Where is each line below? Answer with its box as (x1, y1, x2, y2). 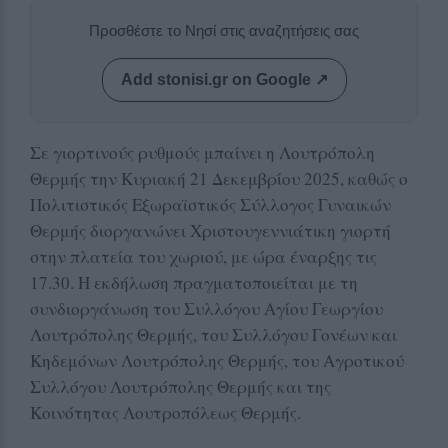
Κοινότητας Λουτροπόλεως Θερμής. (30, 400, 301, 424)
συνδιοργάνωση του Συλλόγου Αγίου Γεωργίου (30, 296, 383, 320)
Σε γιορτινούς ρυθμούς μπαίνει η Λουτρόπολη (30, 140, 375, 164)
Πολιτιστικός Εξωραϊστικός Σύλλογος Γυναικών (30, 192, 391, 216)
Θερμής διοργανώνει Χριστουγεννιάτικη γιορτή (30, 218, 391, 242)
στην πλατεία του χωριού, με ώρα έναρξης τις (30, 244, 377, 268)
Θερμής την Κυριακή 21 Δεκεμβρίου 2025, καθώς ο (30, 166, 408, 190)
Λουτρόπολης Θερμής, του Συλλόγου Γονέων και (30, 322, 397, 346)
